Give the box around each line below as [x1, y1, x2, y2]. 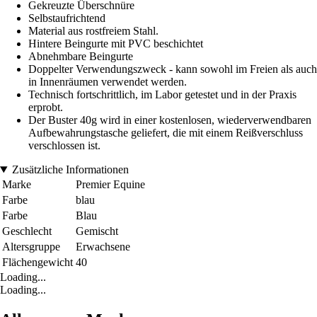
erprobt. [28, 101, 63, 114]
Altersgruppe [2, 241, 60, 253]
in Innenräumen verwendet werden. [28, 76, 187, 88]
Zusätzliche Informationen [11, 163, 129, 176]
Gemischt [76, 225, 118, 238]
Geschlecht [2, 225, 52, 238]
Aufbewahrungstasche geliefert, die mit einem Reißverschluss [28, 127, 303, 139]
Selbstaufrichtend [28, 12, 105, 25]
